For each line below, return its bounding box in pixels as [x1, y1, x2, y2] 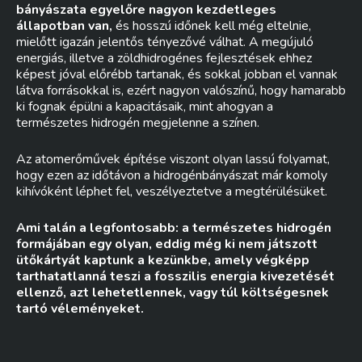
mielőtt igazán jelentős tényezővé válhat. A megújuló [16, 33, 314, 51]
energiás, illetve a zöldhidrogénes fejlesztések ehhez [16, 49, 312, 67]
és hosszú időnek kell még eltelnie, [112, 17, 311, 35]
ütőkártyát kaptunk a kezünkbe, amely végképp [16, 251, 309, 269]
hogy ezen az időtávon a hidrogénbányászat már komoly [16, 166, 327, 184]
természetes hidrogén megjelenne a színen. [16, 114, 259, 132]
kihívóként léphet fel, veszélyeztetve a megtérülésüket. [16, 183, 327, 200]
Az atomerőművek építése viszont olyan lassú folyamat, [16, 150, 330, 168]
